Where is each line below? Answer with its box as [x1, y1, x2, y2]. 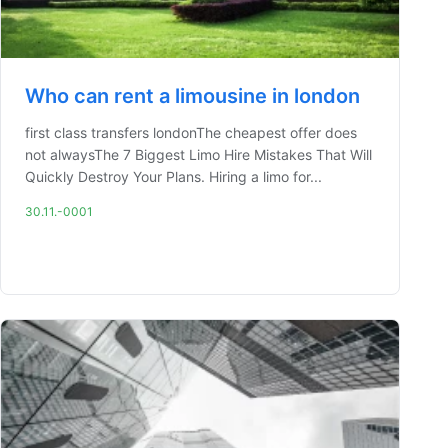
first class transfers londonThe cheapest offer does [25, 124, 357, 141]
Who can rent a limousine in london [25, 84, 360, 108]
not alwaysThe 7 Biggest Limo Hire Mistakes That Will [25, 146, 372, 163]
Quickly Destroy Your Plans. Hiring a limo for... [25, 168, 322, 185]
